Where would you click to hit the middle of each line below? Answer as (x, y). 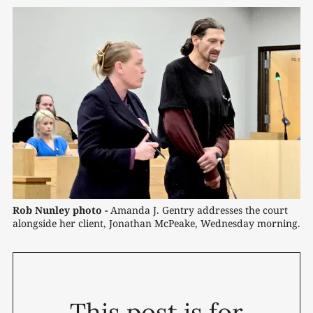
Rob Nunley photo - (60, 210)
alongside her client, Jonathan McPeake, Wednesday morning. (156, 224)
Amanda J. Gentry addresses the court (198, 210)
